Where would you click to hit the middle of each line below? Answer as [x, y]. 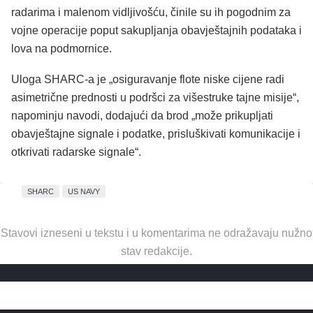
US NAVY [84, 191]
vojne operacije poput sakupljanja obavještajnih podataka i [156, 31]
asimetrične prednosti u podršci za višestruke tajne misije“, [155, 98]
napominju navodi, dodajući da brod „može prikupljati [142, 116]
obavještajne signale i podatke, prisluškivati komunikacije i [156, 134]
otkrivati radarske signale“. [76, 152]
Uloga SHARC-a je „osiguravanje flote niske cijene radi [148, 80]
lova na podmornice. [61, 49]
